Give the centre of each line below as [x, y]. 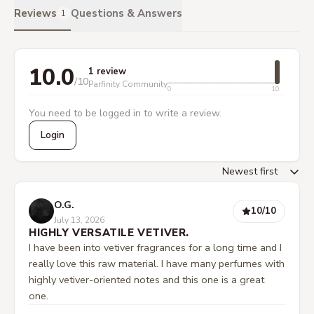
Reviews [35, 13]
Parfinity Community [128, 84]
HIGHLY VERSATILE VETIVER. [109, 233]
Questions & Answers [126, 13]
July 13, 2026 [79, 220]
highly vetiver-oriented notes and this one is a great [146, 280]
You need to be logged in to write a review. [125, 113]
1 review [107, 71]
